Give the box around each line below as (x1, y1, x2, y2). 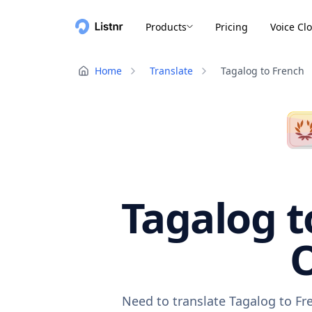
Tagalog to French (221, 64, 304, 77)
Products (146, 19, 187, 33)
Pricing (215, 19, 248, 33)
